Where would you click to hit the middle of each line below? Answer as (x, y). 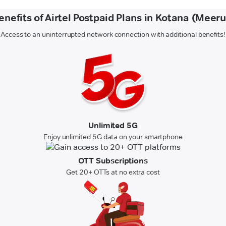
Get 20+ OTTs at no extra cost (113, 172)
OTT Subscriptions (113, 161)
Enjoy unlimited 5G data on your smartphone (113, 137)
